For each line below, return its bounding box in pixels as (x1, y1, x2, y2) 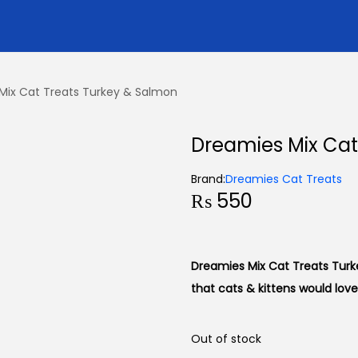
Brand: (191, 171, 225, 187)
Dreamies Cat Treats (225, 171, 342, 187)
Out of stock (191, 331, 261, 347)
